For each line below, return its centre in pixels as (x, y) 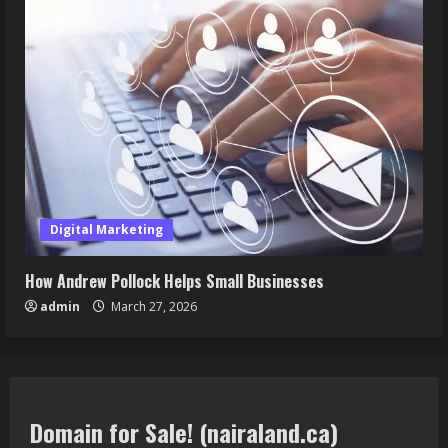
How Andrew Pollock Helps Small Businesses (174, 281)
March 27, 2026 (152, 306)
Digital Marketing (106, 229)
